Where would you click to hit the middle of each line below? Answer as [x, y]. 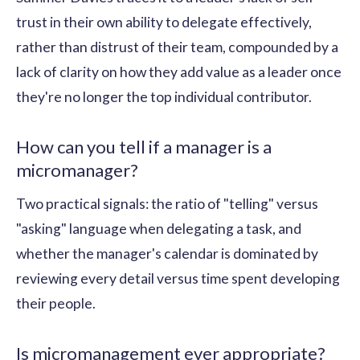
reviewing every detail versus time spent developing [178, 278]
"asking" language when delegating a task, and [159, 228]
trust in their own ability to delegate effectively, [164, 22]
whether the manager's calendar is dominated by [167, 253]
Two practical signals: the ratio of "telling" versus [167, 203]
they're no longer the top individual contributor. [164, 96]
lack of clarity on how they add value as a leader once [179, 72]
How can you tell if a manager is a [144, 146]
